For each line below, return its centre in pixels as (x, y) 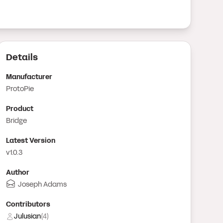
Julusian (27, 216)
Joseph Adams (42, 184)
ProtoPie (20, 89)
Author (17, 172)
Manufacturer (29, 77)
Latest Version (30, 141)
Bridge (16, 121)
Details (22, 57)
